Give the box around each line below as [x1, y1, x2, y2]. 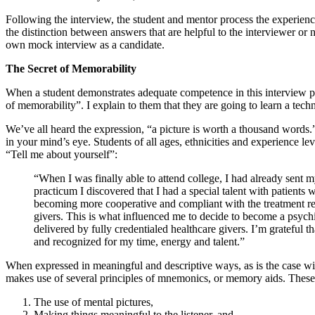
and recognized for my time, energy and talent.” [34, 235, 245, 247]
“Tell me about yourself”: [6, 148, 117, 160]
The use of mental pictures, [34, 295, 153, 308]
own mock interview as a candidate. [6, 38, 165, 51]
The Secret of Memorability [6, 62, 136, 75]
